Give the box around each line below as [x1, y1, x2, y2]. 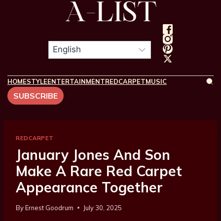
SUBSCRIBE [13, 90, 58, 101]
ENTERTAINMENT [47, 77, 105, 85]
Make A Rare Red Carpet [16, 162, 182, 180]
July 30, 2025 [83, 204, 122, 212]
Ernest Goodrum [25, 204, 74, 212]
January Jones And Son [16, 146, 170, 164]
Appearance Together [16, 179, 163, 196]
